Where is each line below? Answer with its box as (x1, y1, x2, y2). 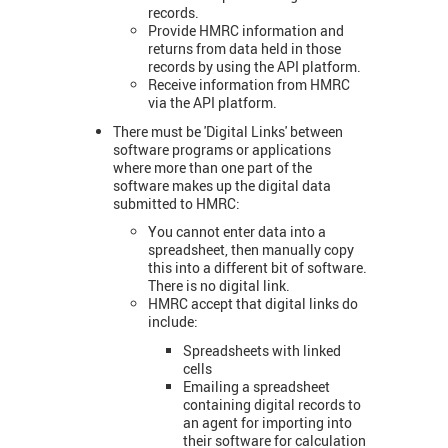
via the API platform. (148, 93, 277, 113)
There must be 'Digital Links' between (113, 121, 343, 141)
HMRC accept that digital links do (148, 294, 358, 314)
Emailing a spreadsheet (183, 376, 330, 396)
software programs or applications (113, 139, 331, 159)
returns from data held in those (148, 39, 341, 59)
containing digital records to (183, 394, 361, 414)
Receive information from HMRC (148, 75, 350, 95)
